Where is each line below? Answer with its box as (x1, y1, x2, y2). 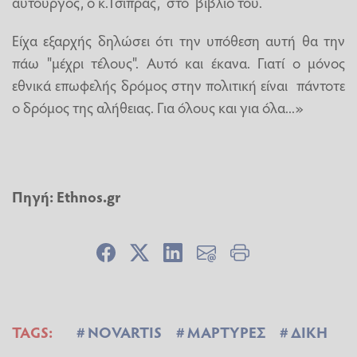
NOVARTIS (88, 320, 162, 342)
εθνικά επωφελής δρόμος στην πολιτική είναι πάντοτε (12, 73, 345, 95)
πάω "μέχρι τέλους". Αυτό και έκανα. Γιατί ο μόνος (12, 51, 345, 73)
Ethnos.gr (57, 185, 121, 206)
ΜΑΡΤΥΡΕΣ (187, 320, 265, 342)
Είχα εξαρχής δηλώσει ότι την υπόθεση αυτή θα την (12, 29, 345, 50)
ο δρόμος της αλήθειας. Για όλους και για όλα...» (12, 96, 304, 117)
